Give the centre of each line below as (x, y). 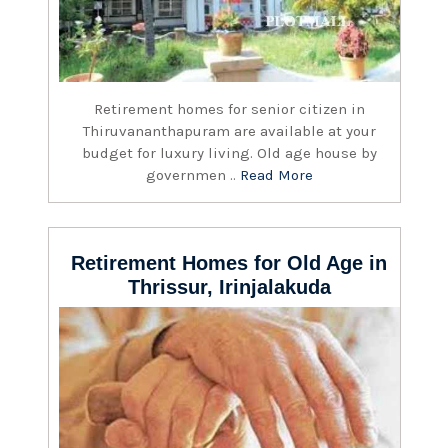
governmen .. (193, 174)
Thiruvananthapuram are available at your (229, 130)
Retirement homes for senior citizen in (229, 108)
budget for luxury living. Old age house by (229, 152)
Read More (276, 174)
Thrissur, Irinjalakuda (229, 286)
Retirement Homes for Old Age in (229, 262)
